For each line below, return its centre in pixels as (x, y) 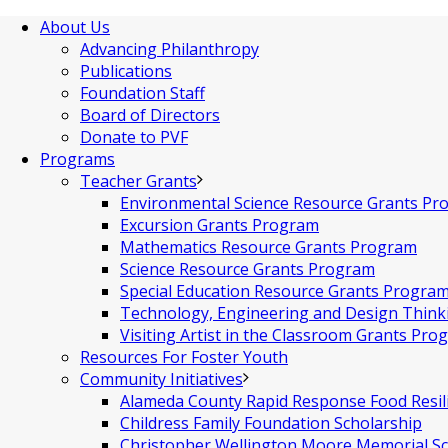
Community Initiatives (161, 379)
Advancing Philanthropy (169, 49)
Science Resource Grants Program (247, 269)
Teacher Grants (138, 181)
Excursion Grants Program (219, 225)
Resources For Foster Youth (184, 357)
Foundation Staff (142, 93)
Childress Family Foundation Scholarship (271, 423)
